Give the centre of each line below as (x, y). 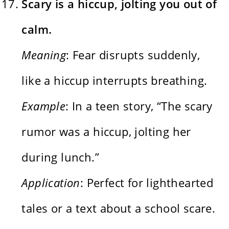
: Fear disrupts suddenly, (133, 54)
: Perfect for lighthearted (147, 182)
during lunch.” (61, 157)
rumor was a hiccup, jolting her (106, 131)
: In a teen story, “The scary (139, 106)
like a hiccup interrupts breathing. (114, 80)
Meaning (44, 54)
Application (51, 182)
